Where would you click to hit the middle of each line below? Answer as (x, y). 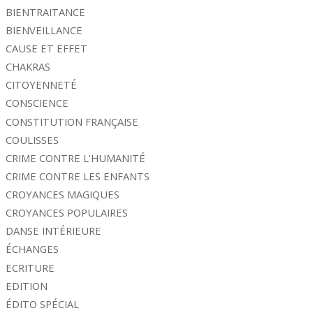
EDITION (27, 285)
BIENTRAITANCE (46, 12)
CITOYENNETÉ (42, 85)
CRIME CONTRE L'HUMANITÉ (76, 158)
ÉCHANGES (32, 249)
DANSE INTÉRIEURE (54, 231)
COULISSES (32, 139)
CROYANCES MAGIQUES (63, 195)
